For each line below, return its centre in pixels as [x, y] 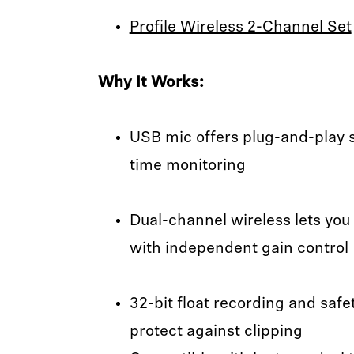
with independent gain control [239, 249]
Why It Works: [151, 83]
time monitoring [187, 166]
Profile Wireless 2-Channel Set [240, 28]
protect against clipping [218, 332]
